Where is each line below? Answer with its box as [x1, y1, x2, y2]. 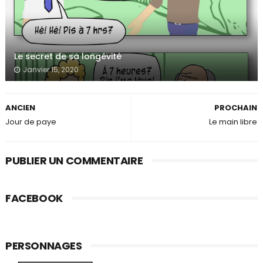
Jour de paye [5, 116, 56, 127]
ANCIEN [5, 102, 35, 113]
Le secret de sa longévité [14, 50, 122, 62]
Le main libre [209, 116, 258, 127]
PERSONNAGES [5, 238, 82, 253]
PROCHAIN [214, 102, 258, 113]
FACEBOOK [5, 191, 63, 205]
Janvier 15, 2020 [22, 65, 79, 75]
